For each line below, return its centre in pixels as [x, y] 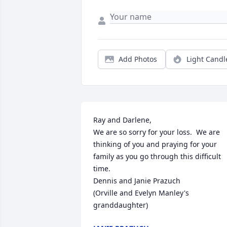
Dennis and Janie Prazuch [138, 181]
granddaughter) [121, 205]
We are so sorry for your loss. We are [157, 132]
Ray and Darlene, [124, 120]
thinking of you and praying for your [155, 144]
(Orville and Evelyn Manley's [141, 193]
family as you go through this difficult [157, 157]
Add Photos [138, 59]
